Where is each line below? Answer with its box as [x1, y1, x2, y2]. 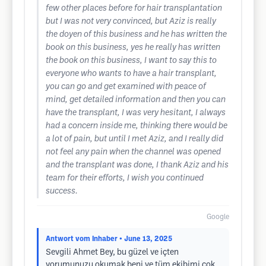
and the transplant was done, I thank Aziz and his [46, 161, 229, 169]
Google [207, 214, 229, 220]
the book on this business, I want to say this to [46, 57, 217, 65]
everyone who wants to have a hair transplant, [46, 70, 217, 78]
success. [46, 188, 78, 195]
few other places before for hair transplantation [46, 5, 222, 12]
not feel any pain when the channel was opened [46, 148, 221, 156]
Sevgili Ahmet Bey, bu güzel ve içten [46, 249, 179, 256]
